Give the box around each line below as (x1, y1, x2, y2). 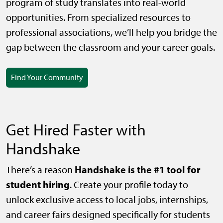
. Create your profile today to (70, 179, 188, 191)
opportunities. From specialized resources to (6, 11, 191, 24)
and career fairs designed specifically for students (6, 209, 210, 221)
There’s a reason (6, 164, 75, 176)
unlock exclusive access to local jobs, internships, (6, 194, 208, 206)
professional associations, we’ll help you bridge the (6, 26, 217, 39)
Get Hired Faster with (6, 120, 146, 140)
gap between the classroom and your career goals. (6, 41, 215, 54)
